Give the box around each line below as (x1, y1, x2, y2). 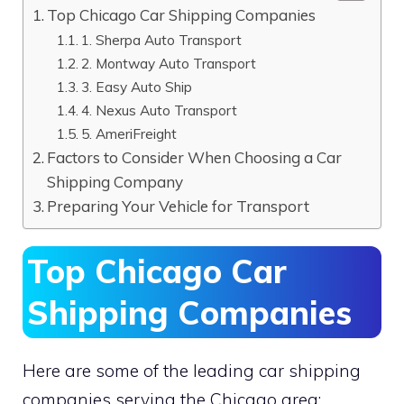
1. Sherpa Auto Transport (81, 30, 243, 49)
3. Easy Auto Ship (81, 77, 193, 96)
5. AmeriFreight (81, 124, 178, 142)
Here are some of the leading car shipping (23, 359, 361, 381)
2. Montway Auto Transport (81, 53, 257, 72)
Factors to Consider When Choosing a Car (47, 147, 343, 167)
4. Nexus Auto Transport (81, 100, 238, 119)
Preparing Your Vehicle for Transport (47, 196, 310, 216)
